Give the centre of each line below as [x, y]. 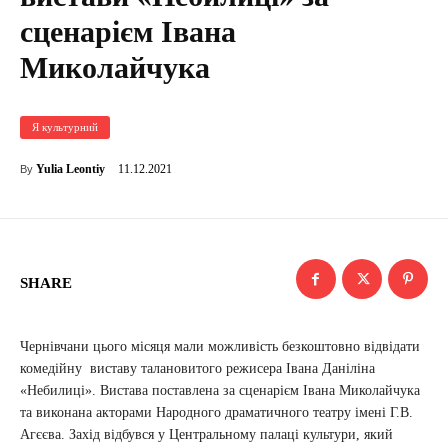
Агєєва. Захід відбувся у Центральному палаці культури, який [206, 435]
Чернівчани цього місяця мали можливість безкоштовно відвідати [220, 347]
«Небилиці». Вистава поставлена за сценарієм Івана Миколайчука [220, 391]
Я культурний [65, 127]
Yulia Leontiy [70, 169]
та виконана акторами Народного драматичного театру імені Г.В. [216, 413]
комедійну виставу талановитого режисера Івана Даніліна [197, 369]
